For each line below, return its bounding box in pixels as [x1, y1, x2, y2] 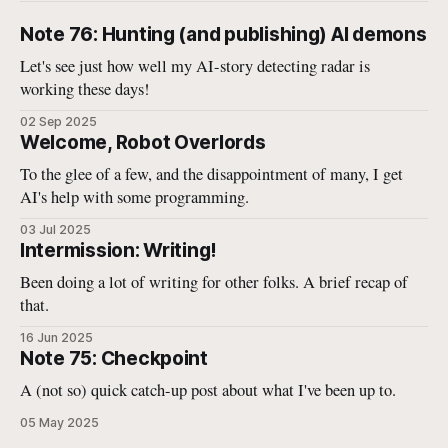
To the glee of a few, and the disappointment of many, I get [20, 163, 404, 186]
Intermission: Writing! [20, 239, 218, 263]
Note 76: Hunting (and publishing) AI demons [20, 23, 427, 47]
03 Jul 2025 [20, 222, 91, 238]
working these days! [20, 78, 151, 101]
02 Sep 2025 [20, 114, 97, 130]
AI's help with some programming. [20, 186, 250, 209]
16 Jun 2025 [20, 330, 93, 346]
